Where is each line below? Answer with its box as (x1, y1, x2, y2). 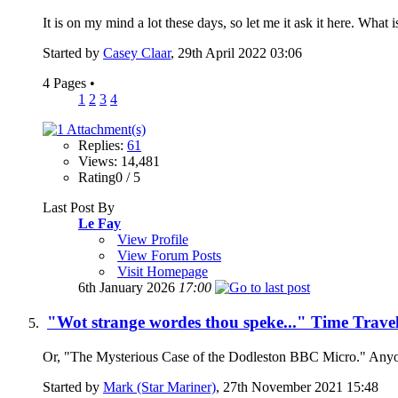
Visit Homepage (117, 264, 208, 280)
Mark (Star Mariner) (103, 378, 216, 394)
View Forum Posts (117, 248, 221, 264)
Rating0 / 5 (78, 170, 140, 186)
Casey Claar (103, 45, 171, 61)
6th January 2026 (78, 280, 179, 296)
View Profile (117, 232, 188, 248)
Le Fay (78, 216, 121, 232)
